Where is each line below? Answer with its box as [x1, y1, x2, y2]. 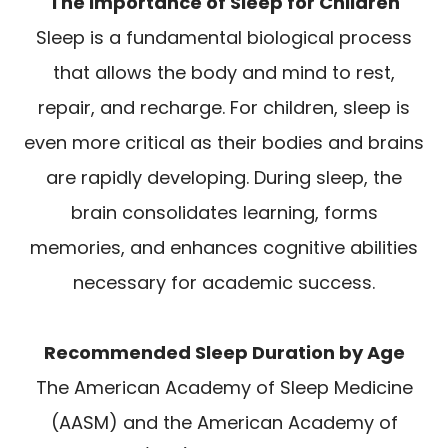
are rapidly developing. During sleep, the [46, 165, 402, 191]
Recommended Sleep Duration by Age [43, 340, 405, 366]
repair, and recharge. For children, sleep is [38, 95, 410, 121]
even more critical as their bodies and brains [24, 130, 424, 156]
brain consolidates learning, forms [70, 200, 378, 226]
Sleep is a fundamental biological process [36, 25, 412, 51]
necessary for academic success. [73, 270, 375, 296]
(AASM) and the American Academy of [50, 410, 398, 436]
